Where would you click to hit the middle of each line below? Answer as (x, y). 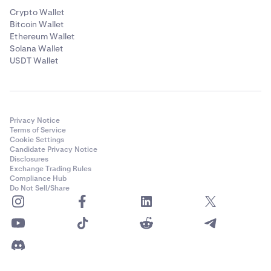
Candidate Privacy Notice (54, 150)
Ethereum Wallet (42, 37)
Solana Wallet (37, 49)
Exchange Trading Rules (51, 169)
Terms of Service (38, 130)
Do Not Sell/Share (40, 188)
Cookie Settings (37, 140)
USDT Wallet (34, 61)
